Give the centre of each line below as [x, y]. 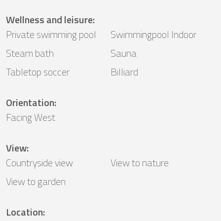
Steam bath [30, 53]
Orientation [30, 103]
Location [24, 212]
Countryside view [39, 163]
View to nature [140, 163]
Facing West [31, 117]
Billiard [124, 72]
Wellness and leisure [49, 20]
